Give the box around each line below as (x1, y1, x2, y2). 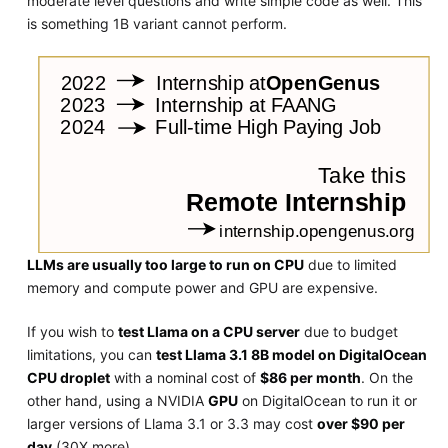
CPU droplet (26, 368, 110, 386)
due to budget (299, 322, 398, 340)
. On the (360, 368, 413, 386)
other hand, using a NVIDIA (26, 391, 208, 409)
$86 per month (259, 368, 361, 386)
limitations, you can (26, 345, 156, 363)
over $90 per (316, 414, 405, 432)
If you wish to (26, 322, 118, 340)
